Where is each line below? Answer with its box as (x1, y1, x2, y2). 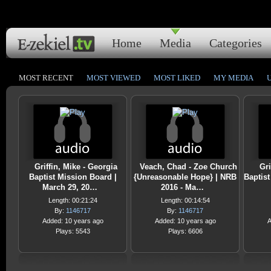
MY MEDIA (214, 73, 253, 82)
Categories (209, 36, 262, 50)
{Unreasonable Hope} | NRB (134, 172, 237, 181)
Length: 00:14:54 (160, 197, 210, 204)
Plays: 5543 (55, 227, 90, 235)
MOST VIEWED (87, 73, 140, 82)
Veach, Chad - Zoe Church (139, 162, 237, 171)
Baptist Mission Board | (28, 172, 117, 181)
